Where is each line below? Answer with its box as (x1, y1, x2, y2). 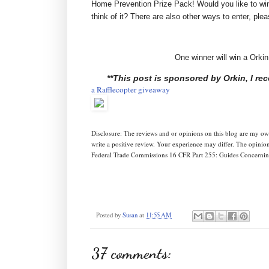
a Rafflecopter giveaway (91, 83, 170, 95)
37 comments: (91, 243, 172, 262)
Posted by (96, 211, 122, 220)
